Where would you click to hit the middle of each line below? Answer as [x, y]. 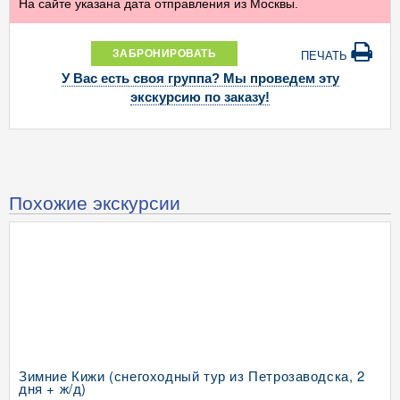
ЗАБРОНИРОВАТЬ [164, 53]
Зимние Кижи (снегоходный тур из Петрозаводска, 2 [192, 375]
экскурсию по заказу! [200, 97]
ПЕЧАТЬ [326, 56]
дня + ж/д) [53, 388]
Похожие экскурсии [95, 202]
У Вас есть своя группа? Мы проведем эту [200, 79]
